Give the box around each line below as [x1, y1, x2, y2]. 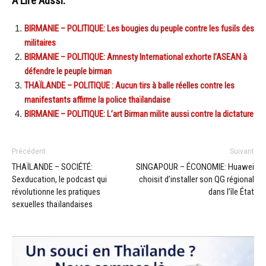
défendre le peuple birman [24, 65, 112, 77]
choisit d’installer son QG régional [139, 173, 254, 185]
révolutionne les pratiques [12, 186, 100, 197]
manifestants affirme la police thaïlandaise [24, 94, 170, 105]
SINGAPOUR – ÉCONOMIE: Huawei [136, 161, 254, 172]
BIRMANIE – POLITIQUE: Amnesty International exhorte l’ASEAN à [24, 51, 247, 62]
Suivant [230, 147, 254, 156]
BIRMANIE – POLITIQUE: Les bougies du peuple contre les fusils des [24, 23, 254, 34]
